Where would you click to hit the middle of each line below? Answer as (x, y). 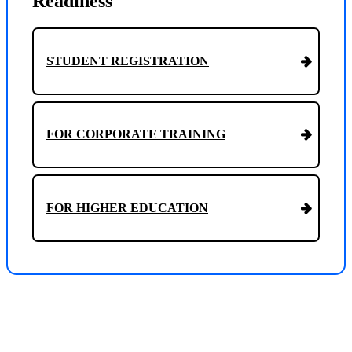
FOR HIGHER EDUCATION (127, 207)
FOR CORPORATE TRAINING (136, 134)
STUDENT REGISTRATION (128, 60)
